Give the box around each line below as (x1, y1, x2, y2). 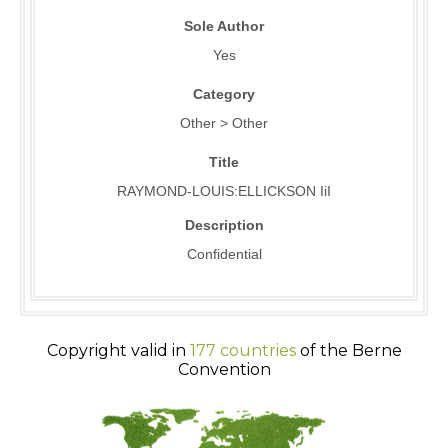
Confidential (186, 246, 262, 263)
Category (193, 86, 255, 103)
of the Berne (295, 341, 402, 361)
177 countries (189, 341, 296, 361)
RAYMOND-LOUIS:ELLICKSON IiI (117, 183, 331, 200)
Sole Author (184, 18, 264, 35)
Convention (177, 360, 271, 380)
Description (184, 217, 264, 234)
